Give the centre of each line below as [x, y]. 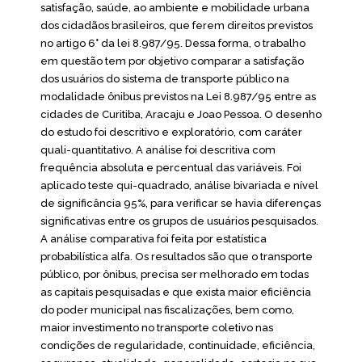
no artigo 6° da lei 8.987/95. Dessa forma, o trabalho [173, 43]
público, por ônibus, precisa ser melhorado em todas [175, 274]
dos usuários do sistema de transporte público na [165, 79]
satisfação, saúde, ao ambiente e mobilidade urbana [175, 8]
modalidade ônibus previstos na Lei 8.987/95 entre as [178, 97]
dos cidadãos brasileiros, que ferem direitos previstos [177, 25]
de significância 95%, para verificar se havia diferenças [181, 203]
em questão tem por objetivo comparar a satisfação [172, 61]
